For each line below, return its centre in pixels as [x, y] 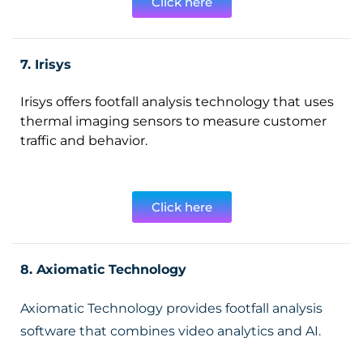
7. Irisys [46, 64]
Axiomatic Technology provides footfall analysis [171, 308]
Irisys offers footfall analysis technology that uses [177, 102]
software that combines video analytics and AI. [172, 331]
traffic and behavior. [84, 141]
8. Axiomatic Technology [103, 269]
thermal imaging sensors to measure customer [173, 121]
